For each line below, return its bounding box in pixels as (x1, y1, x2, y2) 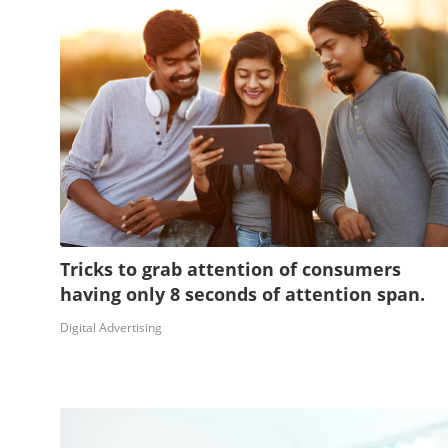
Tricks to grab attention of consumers (59, 256, 401, 281)
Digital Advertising (59, 318, 162, 336)
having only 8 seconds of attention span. (59, 281, 425, 306)
